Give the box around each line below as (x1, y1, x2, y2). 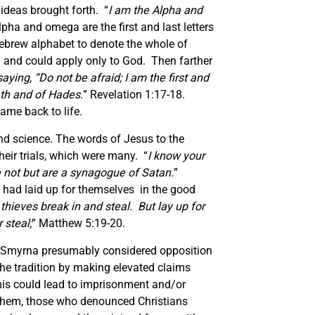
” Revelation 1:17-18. (83, 87, 188, 101)
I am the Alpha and (108, 3, 202, 17)
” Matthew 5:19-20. (32, 216, 125, 230)
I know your (148, 148, 205, 162)
